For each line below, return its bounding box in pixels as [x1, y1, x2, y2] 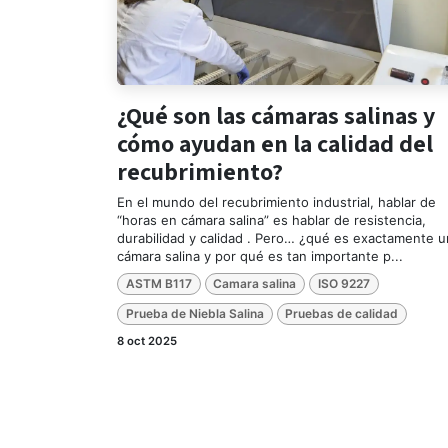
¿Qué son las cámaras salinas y [117, 98, 435, 131]
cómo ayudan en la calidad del [117, 126, 433, 159]
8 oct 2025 [117, 334, 177, 349]
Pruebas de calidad [285, 306, 399, 322]
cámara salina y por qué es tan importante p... [117, 247, 403, 264]
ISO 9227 [317, 275, 370, 291]
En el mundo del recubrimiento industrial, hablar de [117, 193, 436, 210]
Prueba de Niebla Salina [125, 306, 264, 322]
